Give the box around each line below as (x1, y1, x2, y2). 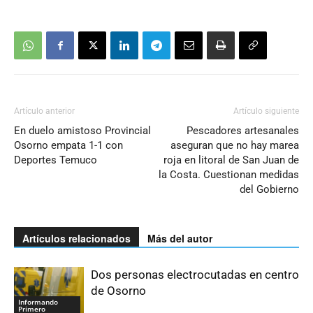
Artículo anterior (14, 106, 75, 117)
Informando (18, 297, 58, 307)
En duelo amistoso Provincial (14, 124, 151, 138)
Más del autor (147, 231, 212, 246)
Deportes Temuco (14, 154, 97, 167)
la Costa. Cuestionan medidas (159, 168, 299, 182)
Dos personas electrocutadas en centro (91, 268, 299, 282)
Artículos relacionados (22, 231, 131, 246)
